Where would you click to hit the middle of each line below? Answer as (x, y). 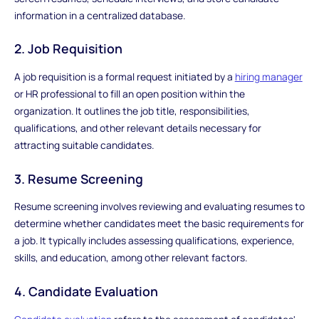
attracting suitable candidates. (84, 145)
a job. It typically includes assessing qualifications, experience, (154, 241)
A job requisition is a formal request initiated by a (124, 76)
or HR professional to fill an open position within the (129, 93)
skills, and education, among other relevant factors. (130, 258)
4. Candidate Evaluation (86, 291)
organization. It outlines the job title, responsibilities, (132, 110)
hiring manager (268, 76)
